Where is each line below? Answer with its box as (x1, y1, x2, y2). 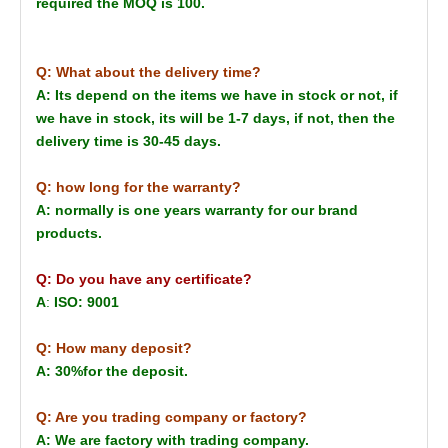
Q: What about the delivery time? (36, 63, 261, 80)
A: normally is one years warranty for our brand (36, 201, 358, 218)
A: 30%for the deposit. (36, 362, 188, 379)
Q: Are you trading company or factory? (36, 408, 307, 425)
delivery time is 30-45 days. (36, 132, 221, 149)
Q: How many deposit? (36, 339, 192, 356)
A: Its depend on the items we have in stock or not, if (36, 86, 398, 103)
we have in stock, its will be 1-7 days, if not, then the (36, 109, 395, 126)
